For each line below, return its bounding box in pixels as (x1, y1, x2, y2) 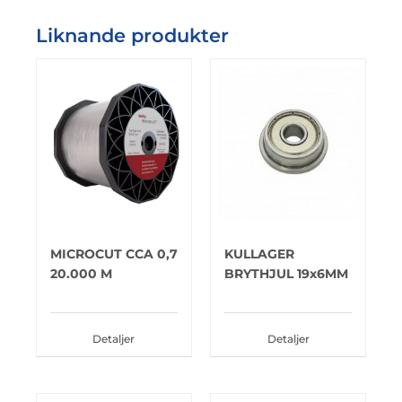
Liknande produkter (35, 23, 229, 47)
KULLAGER (224, 246, 294, 261)
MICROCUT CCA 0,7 (49, 246, 178, 261)
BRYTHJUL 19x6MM (224, 266, 348, 281)
